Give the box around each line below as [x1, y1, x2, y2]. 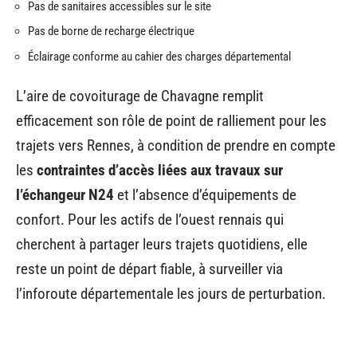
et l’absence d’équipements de [114, 186, 296, 205]
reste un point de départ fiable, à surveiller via [16, 260, 283, 279]
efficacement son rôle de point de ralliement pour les [16, 112, 327, 131]
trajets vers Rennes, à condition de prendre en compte [16, 136, 335, 155]
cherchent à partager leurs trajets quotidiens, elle [16, 235, 308, 254]
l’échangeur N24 [16, 186, 114, 205]
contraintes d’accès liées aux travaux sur [37, 161, 283, 180]
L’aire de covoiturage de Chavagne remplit [16, 87, 264, 106]
